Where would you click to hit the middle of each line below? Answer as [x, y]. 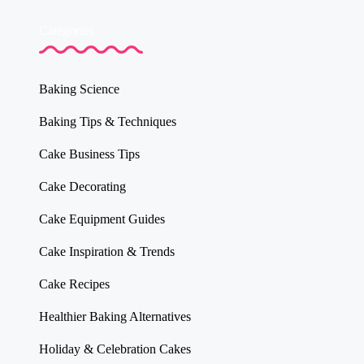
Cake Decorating [82, 186]
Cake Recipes [74, 284]
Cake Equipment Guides [102, 219]
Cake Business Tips [89, 154]
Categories [66, 30]
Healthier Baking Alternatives [115, 316]
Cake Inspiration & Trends [107, 251]
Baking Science [79, 89]
